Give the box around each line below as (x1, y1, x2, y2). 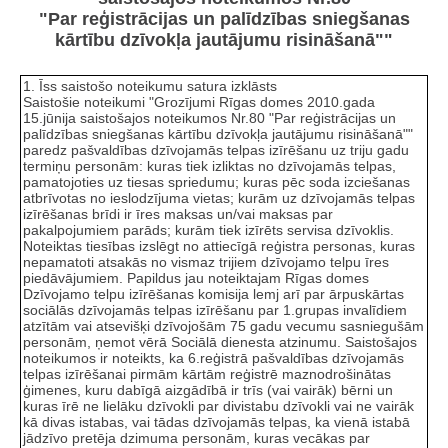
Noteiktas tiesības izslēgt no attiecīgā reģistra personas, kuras (23, 237, 415, 254)
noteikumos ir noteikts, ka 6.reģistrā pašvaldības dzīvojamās (23, 349, 404, 366)
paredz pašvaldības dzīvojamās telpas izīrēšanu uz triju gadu (23, 141, 409, 158)
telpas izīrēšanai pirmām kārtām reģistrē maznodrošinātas (23, 365, 391, 382)
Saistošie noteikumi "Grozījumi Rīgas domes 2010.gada (23, 93, 375, 110)
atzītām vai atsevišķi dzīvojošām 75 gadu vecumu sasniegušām (23, 317, 424, 334)
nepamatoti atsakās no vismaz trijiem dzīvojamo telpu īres (23, 253, 389, 270)
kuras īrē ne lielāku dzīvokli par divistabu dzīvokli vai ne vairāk (23, 397, 414, 414)
